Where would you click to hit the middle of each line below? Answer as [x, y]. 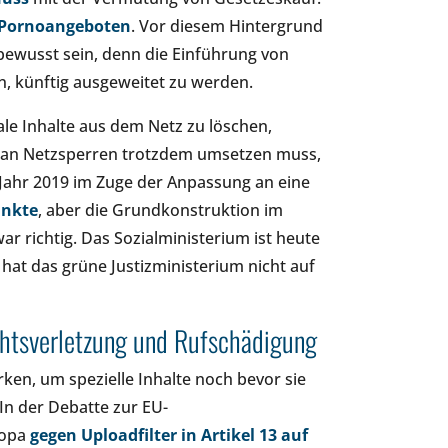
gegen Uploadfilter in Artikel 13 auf [169, 435]
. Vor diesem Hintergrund [227, 26]
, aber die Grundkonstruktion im [160, 210]
